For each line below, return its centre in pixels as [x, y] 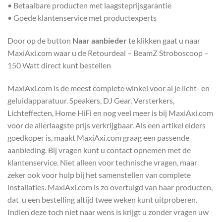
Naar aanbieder [100, 41]
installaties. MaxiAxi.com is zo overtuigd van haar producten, [110, 187]
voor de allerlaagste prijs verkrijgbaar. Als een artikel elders [107, 125]
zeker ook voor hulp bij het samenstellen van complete [99, 174]
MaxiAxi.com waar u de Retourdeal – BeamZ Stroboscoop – [108, 53]
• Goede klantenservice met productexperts [82, 18]
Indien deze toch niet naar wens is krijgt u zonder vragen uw [108, 212]
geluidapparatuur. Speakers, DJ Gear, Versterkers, [91, 100]
